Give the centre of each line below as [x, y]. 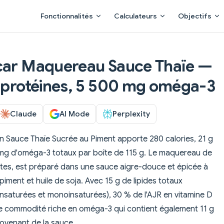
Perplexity [131, 113]
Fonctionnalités [67, 16]
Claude [23, 113]
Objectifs [195, 16]
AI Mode [74, 113]
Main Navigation [64, 6]
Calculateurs [135, 16]
